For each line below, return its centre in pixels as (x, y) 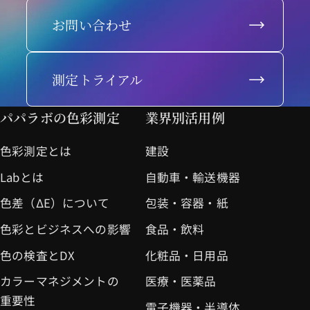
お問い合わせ (92, 25)
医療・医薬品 (181, 281)
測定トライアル (98, 79)
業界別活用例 (185, 118)
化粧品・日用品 (186, 255)
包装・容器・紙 (186, 203)
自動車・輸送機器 (192, 177)
